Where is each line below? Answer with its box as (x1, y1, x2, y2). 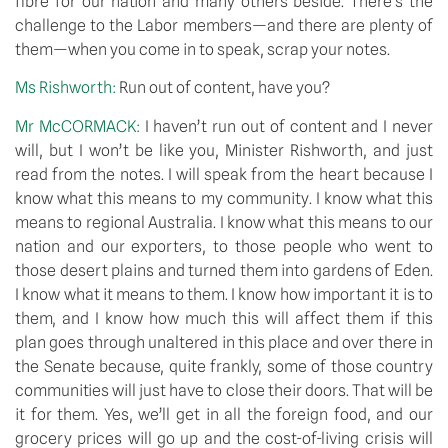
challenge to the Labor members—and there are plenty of (15, 16, 433, 36)
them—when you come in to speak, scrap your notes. (15, 40, 390, 60)
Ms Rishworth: (15, 78, 119, 98)
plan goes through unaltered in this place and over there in (15, 332, 433, 352)
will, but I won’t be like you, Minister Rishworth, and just (15, 140, 433, 160)
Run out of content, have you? (119, 78, 330, 98)
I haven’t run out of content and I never (144, 116, 434, 136)
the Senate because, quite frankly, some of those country (15, 356, 433, 376)
